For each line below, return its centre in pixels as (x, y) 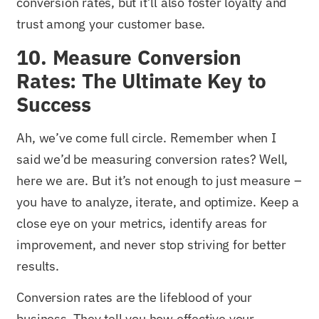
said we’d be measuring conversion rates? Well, (152, 159)
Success (54, 104)
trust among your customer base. (111, 24)
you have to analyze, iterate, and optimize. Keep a (158, 202)
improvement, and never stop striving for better (152, 244)
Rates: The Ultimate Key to (142, 80)
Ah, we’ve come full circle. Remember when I (146, 137)
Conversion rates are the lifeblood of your (135, 297)
